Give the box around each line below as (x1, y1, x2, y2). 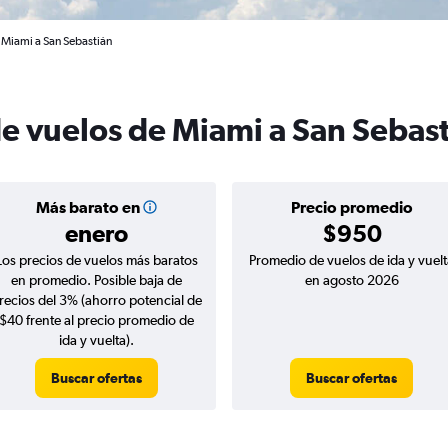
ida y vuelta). (59, 332, 134, 348)
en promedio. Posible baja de (11, 272, 182, 288)
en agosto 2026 (304, 272, 399, 288)
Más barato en (35, 198, 140, 216)
